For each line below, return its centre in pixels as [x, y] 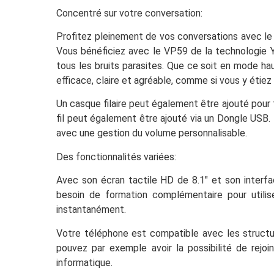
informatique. [84, 262]
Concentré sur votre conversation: [129, 13]
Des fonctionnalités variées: [116, 157]
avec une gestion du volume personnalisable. [152, 133]
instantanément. [91, 210]
